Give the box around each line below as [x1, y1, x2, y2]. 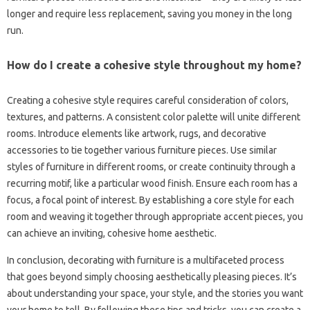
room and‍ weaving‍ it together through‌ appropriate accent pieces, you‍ [7, 210, 303, 222]
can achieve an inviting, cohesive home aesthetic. [7, 227, 217, 239]
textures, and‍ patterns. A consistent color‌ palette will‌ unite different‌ [7, 111, 300, 122]
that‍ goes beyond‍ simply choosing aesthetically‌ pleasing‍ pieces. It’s [7, 271, 297, 282]
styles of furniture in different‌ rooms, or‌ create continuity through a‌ [7, 161, 295, 172]
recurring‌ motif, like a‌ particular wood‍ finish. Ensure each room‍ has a [7, 177, 298, 189]
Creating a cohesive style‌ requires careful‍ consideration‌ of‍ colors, [7, 94, 289, 106]
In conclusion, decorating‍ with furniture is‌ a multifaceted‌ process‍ [7, 254, 284, 266]
